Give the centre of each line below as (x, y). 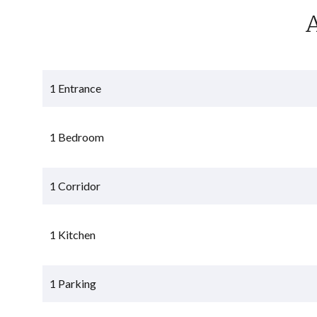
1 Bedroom (77, 137)
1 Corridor (75, 185)
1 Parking (73, 283)
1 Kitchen (73, 234)
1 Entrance (76, 88)
